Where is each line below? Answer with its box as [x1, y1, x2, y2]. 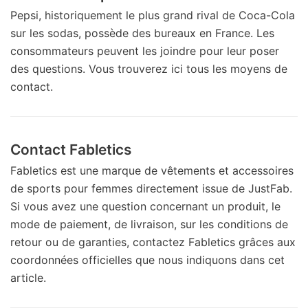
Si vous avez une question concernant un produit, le [10, 199, 280, 213]
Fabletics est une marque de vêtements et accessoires [10, 163, 294, 177]
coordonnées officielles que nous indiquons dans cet [10, 252, 285, 267]
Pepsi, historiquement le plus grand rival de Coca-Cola [10, 8, 295, 22]
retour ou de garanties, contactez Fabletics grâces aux [10, 234, 296, 249]
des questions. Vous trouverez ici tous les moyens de [10, 61, 287, 76]
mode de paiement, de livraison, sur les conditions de [10, 217, 288, 231]
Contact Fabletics [10, 140, 131, 158]
